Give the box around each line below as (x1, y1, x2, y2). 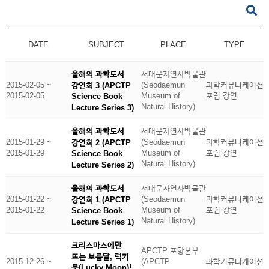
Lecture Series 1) (71, 217, 134, 226)
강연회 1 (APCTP (71, 195, 131, 204)
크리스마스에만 (71, 240, 122, 250)
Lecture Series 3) (71, 103, 134, 112)
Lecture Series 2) (71, 160, 134, 169)
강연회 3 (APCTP (71, 80, 131, 90)
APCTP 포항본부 (141, 246, 199, 255)
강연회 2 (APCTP (71, 138, 131, 147)
